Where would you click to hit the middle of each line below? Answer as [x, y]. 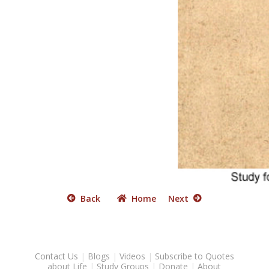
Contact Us [56, 256]
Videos [132, 256]
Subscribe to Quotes [194, 256]
